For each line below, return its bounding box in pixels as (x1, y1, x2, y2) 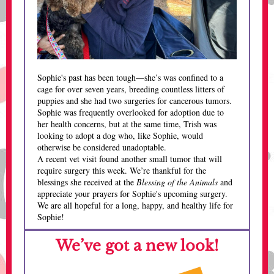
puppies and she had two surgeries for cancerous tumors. (37, 95, 232, 106)
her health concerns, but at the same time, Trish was (37, 118, 217, 130)
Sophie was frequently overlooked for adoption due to (37, 106, 224, 118)
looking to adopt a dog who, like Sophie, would (37, 130, 203, 141)
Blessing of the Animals (136, 176, 218, 188)
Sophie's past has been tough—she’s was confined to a (37, 72, 223, 83)
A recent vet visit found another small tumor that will (37, 153, 222, 165)
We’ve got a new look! (56, 237, 218, 254)
